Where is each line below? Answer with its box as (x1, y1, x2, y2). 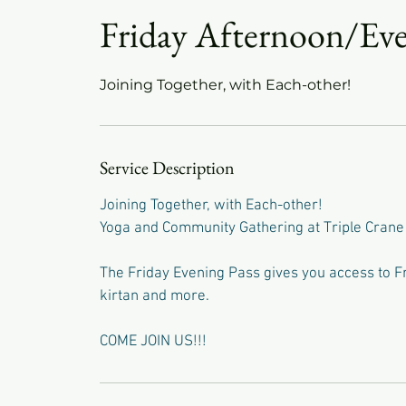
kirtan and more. (100, 287, 210, 305)
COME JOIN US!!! (100, 333, 208, 351)
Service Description (100, 156, 236, 179)
